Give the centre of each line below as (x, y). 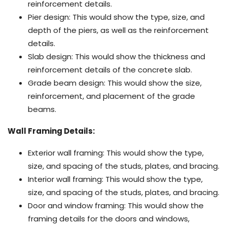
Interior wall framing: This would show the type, (115, 179)
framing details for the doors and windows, (109, 218)
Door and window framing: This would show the (116, 205)
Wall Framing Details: (51, 131)
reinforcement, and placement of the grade (111, 96)
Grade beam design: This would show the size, (115, 83)
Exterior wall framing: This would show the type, (116, 153)
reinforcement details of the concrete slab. (110, 69)
